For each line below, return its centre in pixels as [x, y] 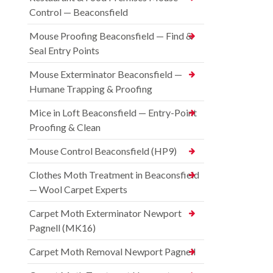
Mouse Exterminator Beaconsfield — [106, 74]
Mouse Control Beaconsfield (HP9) [103, 151]
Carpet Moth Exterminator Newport [105, 213]
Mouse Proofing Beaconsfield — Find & [111, 35]
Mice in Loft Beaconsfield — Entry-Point [113, 112]
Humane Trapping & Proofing [91, 88]
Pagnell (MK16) [62, 227]
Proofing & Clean [65, 127]
